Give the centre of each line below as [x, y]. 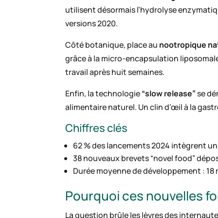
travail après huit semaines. [115, 72]
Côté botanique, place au [112, 45]
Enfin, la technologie [104, 94]
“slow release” [169, 94]
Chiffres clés [97, 128]
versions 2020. [92, 24]
